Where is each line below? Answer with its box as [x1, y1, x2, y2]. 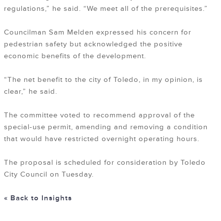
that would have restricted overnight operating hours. [4, 134, 199, 144]
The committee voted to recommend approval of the [4, 110, 195, 120]
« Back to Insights [4, 193, 72, 203]
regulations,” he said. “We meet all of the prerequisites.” [4, 4, 208, 14]
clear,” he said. [4, 87, 57, 97]
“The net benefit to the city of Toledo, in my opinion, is [4, 75, 203, 85]
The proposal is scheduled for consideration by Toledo [4, 158, 206, 168]
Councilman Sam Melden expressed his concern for [4, 28, 191, 37]
